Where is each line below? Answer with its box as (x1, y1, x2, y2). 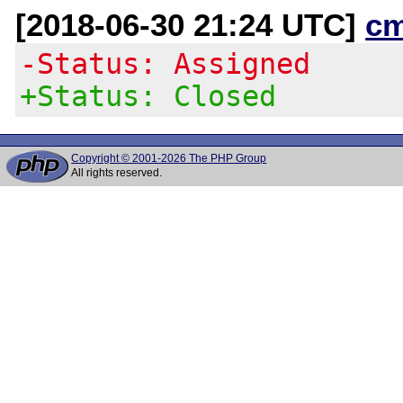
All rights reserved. (71, 166, 163, 179)
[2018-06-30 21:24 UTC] (15, 6, 366, 42)
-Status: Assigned (20, 47, 311, 80)
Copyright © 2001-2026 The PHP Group (71, 152, 267, 165)
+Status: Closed (20, 79, 277, 112)
